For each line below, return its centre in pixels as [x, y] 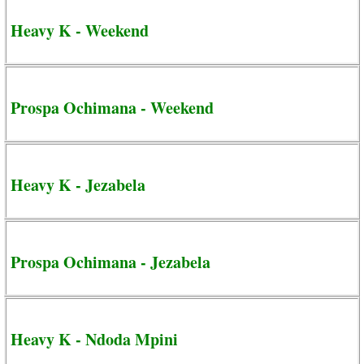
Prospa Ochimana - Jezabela [110, 262]
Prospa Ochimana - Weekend [112, 107]
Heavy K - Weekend [80, 30]
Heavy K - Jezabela [78, 184]
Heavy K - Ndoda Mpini [94, 339]
